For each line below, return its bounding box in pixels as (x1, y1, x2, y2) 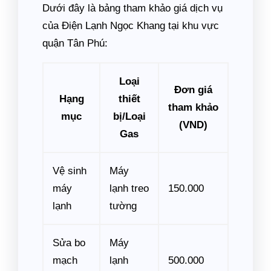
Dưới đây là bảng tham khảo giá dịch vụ (42, 2, 223, 14)
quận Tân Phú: (42, 38, 108, 49)
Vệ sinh (53, 165, 87, 177)
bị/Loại (113, 111, 146, 122)
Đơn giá (174, 84, 212, 96)
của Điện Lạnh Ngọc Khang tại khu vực (42, 20, 219, 31)
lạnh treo (109, 183, 149, 194)
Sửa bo (53, 237, 85, 249)
